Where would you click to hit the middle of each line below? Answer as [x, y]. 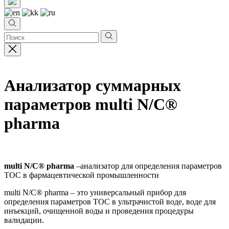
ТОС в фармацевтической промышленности [82, 175]
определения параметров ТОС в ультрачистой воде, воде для [110, 201]
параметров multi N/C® [91, 105]
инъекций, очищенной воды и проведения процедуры [99, 211]
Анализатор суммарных [93, 86]
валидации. [24, 220]
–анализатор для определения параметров [148, 166]
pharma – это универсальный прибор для [114, 192]
